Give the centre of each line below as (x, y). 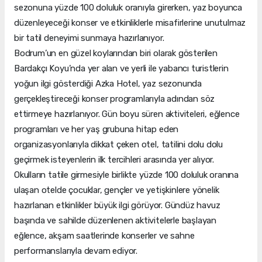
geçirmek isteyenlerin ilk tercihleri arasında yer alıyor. (114, 160)
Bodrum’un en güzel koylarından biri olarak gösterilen (116, 54)
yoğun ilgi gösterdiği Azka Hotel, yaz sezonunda (108, 84)
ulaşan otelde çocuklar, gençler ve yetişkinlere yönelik (117, 190)
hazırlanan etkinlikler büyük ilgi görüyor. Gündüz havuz (117, 206)
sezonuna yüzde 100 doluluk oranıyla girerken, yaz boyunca (128, 8)
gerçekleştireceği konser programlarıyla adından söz (115, 99)
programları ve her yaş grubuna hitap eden (96, 130)
